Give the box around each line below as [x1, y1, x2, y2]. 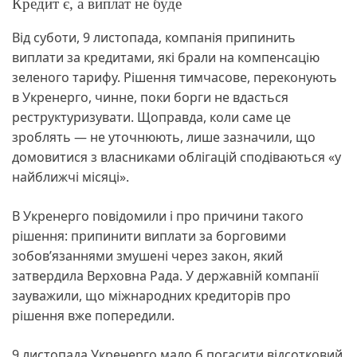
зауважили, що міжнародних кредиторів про [12, 287, 291, 305]
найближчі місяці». [12, 168, 132, 186]
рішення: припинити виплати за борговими [12, 227, 286, 245]
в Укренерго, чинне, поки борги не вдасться [12, 88, 288, 107]
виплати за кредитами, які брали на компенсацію [12, 49, 320, 67]
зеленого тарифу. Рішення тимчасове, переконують [12, 69, 337, 87]
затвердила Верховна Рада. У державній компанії [12, 267, 319, 285]
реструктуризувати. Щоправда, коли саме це [12, 108, 291, 127]
